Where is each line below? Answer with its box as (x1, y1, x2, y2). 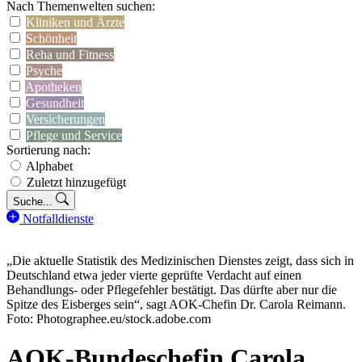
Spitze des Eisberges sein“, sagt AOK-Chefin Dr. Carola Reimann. (6, 297, 346, 311)
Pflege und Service (26, 128, 122, 142)
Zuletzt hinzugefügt (27, 175, 126, 189)
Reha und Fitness (26, 48, 114, 61)
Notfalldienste (23, 212, 94, 225)
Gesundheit (26, 96, 84, 110)
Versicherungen (26, 112, 105, 126)
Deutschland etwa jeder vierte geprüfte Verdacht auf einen (6, 268, 301, 282)
